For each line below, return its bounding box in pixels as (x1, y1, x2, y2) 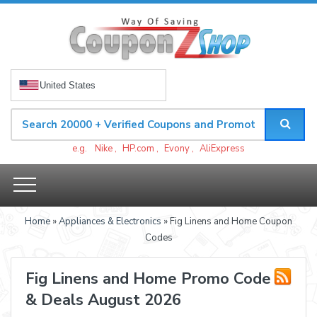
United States (40, 79, 96, 91)
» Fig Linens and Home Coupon (161, 214, 292, 228)
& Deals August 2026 (25, 289, 181, 311)
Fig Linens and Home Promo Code (25, 267, 271, 289)
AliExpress (200, 142, 245, 155)
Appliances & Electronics (59, 214, 161, 228)
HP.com (122, 142, 154, 155)
